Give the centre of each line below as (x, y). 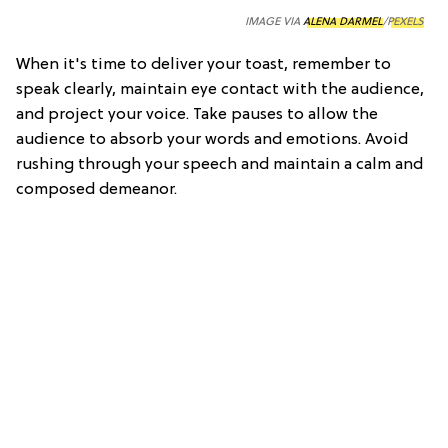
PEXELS (405, 21)
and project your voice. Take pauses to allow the (197, 114)
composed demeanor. (96, 189)
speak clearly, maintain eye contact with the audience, (220, 89)
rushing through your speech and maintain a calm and (219, 164)
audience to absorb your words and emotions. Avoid (212, 139)
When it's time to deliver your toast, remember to (203, 64)
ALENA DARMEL (343, 21)
